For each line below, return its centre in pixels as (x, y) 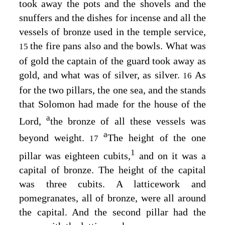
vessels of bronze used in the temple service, (113, 32)
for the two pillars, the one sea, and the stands (113, 90)
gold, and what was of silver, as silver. (101, 75)
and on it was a (171, 156)
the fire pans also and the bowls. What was (118, 46)
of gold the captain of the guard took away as (113, 61)
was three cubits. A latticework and (113, 184)
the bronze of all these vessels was (128, 121)
